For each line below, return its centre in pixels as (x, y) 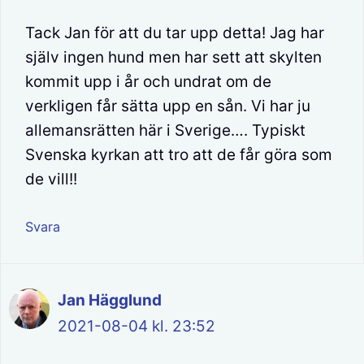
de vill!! (51, 179)
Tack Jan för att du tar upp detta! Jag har (175, 32)
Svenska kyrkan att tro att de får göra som (179, 154)
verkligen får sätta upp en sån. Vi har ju (168, 106)
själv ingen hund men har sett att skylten (173, 57)
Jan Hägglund (110, 301)
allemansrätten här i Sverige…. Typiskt (165, 130)
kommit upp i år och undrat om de (148, 81)
